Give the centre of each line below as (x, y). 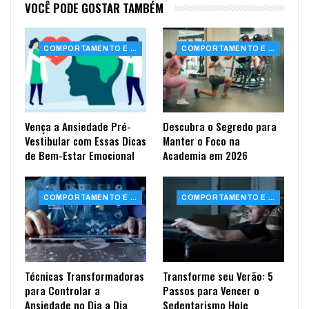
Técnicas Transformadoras (84, 276)
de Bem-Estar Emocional (80, 156)
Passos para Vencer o (211, 290)
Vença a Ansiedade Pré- (78, 127)
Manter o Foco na (201, 141)
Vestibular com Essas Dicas (86, 141)
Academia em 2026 (205, 156)
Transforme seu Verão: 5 (218, 276)
